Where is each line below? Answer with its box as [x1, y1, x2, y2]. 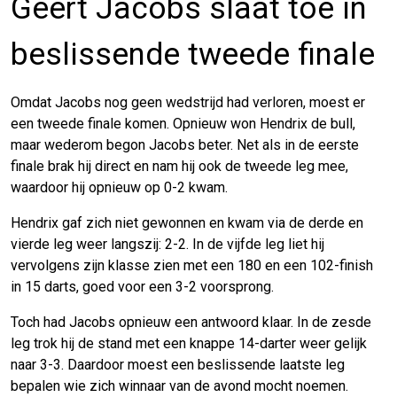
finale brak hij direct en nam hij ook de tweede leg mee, [11, 157, 348, 175]
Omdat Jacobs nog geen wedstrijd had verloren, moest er [11, 93, 365, 111]
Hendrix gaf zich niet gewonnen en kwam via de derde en [11, 214, 363, 231]
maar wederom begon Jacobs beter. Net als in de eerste [11, 136, 359, 153]
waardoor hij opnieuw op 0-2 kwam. [11, 178, 228, 196]
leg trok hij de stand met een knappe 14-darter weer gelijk [11, 334, 367, 352]
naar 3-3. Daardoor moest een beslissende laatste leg [11, 355, 345, 373]
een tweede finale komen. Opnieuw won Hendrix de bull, [11, 114, 355, 132]
